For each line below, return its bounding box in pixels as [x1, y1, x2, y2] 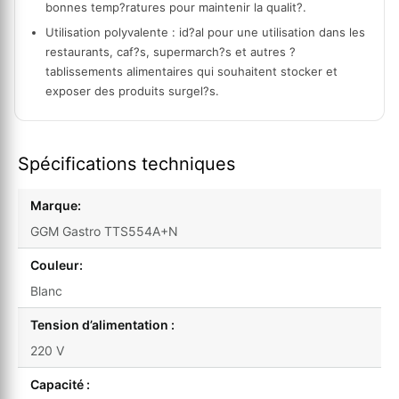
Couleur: [30, 257, 83, 273]
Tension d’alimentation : [30, 317, 175, 333]
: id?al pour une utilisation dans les [168, 25, 365, 40]
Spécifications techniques [18, 153, 235, 175]
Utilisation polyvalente [45, 25, 168, 40]
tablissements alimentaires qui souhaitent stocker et [45, 64, 338, 79]
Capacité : [30, 377, 90, 393]
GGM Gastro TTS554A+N [30, 224, 178, 240]
